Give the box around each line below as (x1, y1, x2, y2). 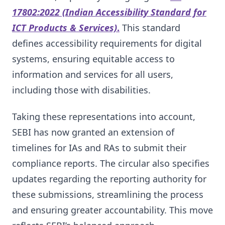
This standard (120, 21, 180, 34)
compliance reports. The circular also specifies (12, 157, 209, 170)
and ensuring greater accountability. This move (12, 204, 213, 216)
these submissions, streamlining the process (12, 188, 203, 201)
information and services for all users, (12, 68, 173, 80)
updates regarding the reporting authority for (12, 173, 206, 185)
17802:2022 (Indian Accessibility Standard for (12, 6, 206, 18)
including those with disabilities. (12, 83, 151, 96)
